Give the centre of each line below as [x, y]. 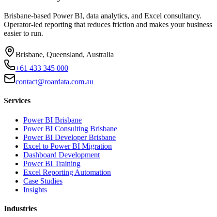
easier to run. [23, 33]
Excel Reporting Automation [67, 172]
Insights [35, 189]
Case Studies [43, 181]
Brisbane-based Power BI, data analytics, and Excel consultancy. [103, 16]
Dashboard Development [62, 155]
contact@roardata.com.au [54, 82]
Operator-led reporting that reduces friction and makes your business [108, 25]
